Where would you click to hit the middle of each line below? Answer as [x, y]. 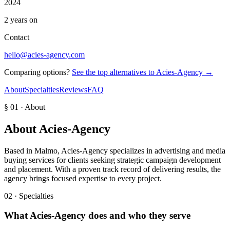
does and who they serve [138, 216]
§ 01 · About [25, 107]
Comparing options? [37, 72]
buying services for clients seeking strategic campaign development [112, 160]
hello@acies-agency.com [44, 54]
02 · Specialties [29, 196]
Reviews [73, 89]
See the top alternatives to [114, 72]
